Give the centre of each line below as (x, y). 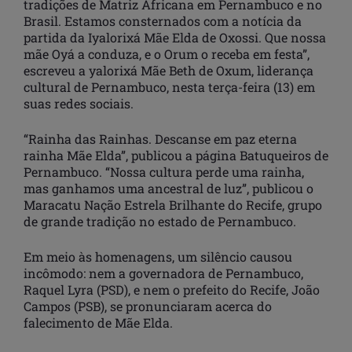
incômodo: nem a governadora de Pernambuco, (163, 273)
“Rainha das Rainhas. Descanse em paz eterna (160, 138)
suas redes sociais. (79, 103)
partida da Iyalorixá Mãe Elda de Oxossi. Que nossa (175, 37)
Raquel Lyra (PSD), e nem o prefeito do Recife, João (172, 289)
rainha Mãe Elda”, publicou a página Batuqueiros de (176, 155)
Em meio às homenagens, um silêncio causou (158, 256)
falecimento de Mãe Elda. (100, 322)
